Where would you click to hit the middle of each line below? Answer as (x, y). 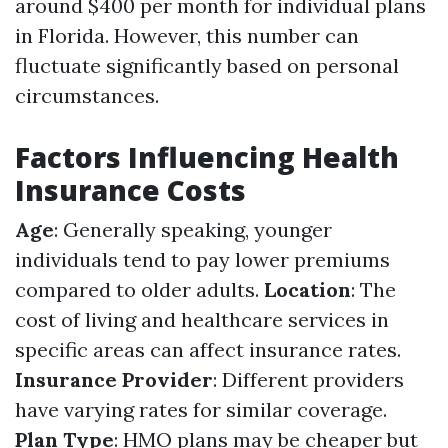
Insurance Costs (130, 190)
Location (307, 289)
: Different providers (308, 379)
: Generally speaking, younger (193, 229)
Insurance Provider (114, 379)
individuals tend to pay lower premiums (202, 259)
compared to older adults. (139, 289)
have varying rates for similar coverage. (201, 409)
